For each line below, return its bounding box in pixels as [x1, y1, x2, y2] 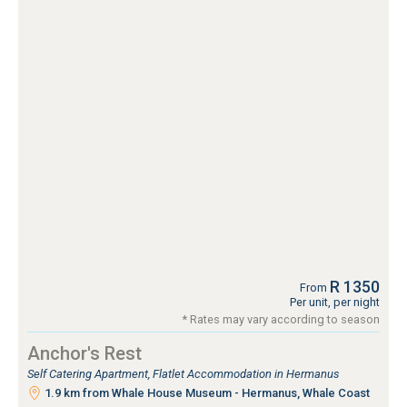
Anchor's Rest [27, 342, 142, 364]
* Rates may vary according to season [183, 312, 380, 326]
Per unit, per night [290, 294, 380, 309]
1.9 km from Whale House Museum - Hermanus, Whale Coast [42, 385, 370, 400]
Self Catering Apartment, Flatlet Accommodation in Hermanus [27, 366, 340, 381]
